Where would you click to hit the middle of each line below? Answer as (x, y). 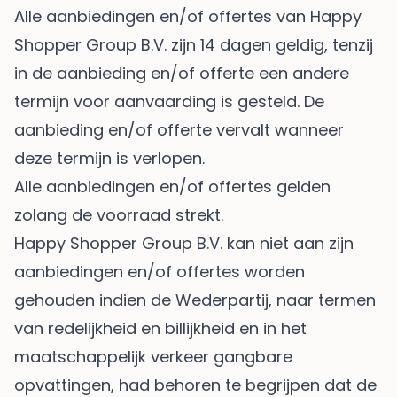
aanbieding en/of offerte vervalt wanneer (179, 130)
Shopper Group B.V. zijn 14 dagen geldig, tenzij (194, 45)
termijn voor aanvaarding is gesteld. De (169, 102)
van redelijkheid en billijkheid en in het (160, 329)
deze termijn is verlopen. (112, 159)
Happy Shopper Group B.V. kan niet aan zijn (184, 244)
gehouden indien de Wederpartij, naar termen (195, 300)
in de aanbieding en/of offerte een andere (182, 74)
